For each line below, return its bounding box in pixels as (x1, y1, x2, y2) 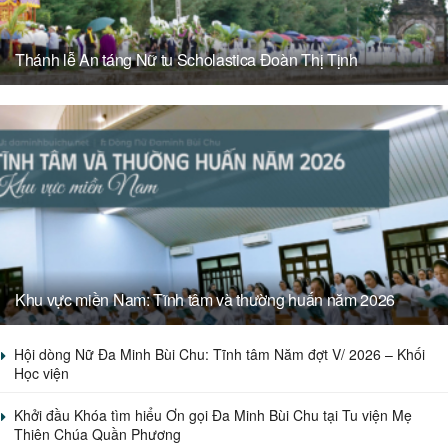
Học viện (14, 362, 69, 383)
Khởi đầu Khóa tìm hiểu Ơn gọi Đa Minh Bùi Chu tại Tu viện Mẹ (14, 404, 412, 425)
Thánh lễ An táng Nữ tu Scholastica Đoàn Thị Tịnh (15, 47, 358, 71)
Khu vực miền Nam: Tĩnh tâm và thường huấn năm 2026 (15, 287, 395, 311)
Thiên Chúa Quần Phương (14, 423, 181, 444)
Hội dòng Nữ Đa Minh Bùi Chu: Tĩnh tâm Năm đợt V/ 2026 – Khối (14, 343, 425, 364)
